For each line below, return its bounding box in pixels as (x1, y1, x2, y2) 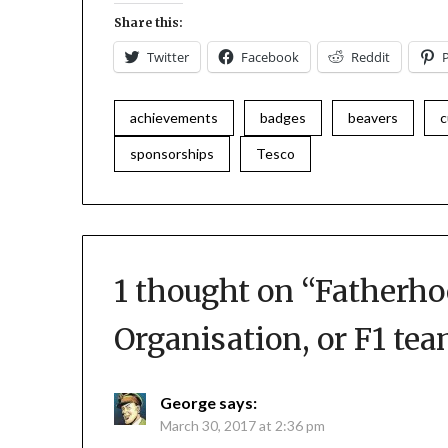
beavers (348, 109, 399, 127)
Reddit (351, 48, 391, 67)
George (160, 392, 217, 412)
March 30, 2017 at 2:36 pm (160, 416, 326, 434)
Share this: (114, 15, 184, 31)
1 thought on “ (114, 271, 316, 310)
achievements (130, 109, 219, 127)
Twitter (147, 48, 190, 67)
